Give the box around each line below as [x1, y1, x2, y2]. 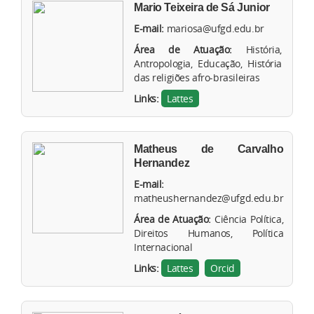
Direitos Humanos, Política [134, 226, 284, 240]
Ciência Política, [214, 212, 284, 226]
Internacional [134, 240, 193, 254]
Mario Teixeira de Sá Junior [134, 1, 270, 14]
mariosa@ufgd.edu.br [166, 22, 264, 36]
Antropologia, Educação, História [134, 57, 282, 71]
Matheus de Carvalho [134, 143, 284, 156]
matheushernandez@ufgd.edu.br [134, 191, 284, 205]
